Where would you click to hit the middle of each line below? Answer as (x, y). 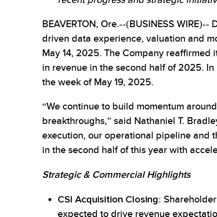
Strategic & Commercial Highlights (116, 175)
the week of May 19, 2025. (98, 83)
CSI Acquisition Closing (108, 200)
